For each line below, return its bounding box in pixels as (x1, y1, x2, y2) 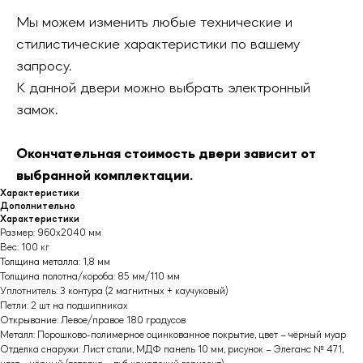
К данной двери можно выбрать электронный (16, 81, 310, 96)
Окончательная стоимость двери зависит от (16, 147, 316, 161)
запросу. (16, 59, 71, 74)
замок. (16, 103, 58, 117)
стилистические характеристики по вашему (16, 37, 300, 52)
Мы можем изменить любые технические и (16, 15, 293, 30)
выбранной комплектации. (16, 169, 193, 183)
